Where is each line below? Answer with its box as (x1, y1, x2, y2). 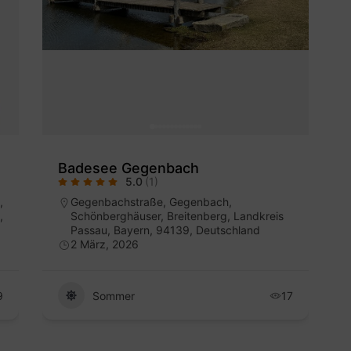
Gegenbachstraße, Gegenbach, (71, 195, 232, 209)
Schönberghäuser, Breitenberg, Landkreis (71, 209, 284, 223)
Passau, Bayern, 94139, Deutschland (71, 223, 260, 237)
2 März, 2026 (71, 237, 139, 251)
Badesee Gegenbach (58, 160, 199, 177)
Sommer (92, 288, 135, 302)
